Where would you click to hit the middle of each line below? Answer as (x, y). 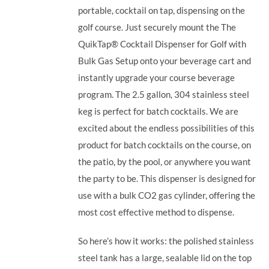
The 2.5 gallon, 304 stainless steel (183, 94)
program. (97, 94)
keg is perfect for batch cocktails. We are (159, 111)
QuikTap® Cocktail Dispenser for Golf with (162, 44)
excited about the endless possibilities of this (167, 128)
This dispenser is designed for (198, 178)
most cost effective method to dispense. (157, 212)
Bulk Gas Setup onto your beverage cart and (165, 60)
